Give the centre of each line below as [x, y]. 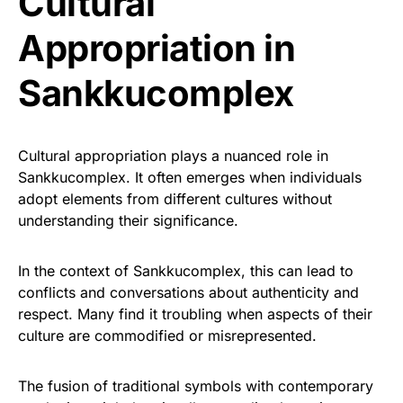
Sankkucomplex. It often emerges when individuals [190, 177]
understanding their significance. [128, 220]
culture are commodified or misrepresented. [167, 336]
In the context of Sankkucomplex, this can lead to [186, 271]
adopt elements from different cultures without [175, 199]
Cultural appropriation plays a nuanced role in [173, 156]
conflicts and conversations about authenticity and [188, 292]
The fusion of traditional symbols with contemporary [196, 386]
